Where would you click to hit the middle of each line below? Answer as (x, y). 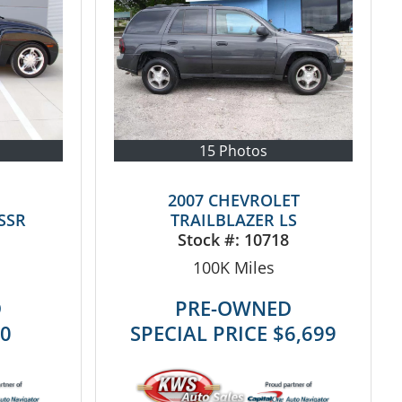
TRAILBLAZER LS (233, 219)
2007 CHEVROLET (233, 200)
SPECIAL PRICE (202, 332)
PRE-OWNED (234, 307)
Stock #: (211, 239)
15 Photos (234, 150)
